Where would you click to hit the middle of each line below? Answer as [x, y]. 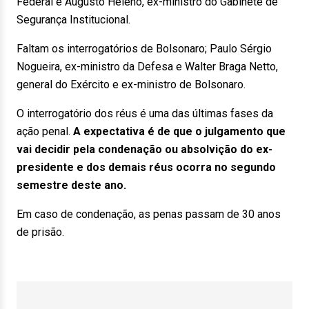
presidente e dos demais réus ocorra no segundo [146, 167]
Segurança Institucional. [73, 20]
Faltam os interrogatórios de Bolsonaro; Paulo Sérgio [144, 49]
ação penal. [45, 131]
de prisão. [40, 232]
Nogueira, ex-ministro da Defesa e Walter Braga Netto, [147, 67]
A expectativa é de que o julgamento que [179, 131]
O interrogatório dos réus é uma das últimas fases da [145, 113]
